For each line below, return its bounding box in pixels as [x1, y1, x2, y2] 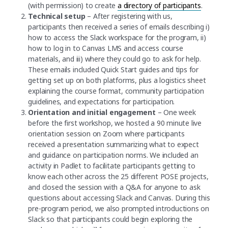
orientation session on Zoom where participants [28, 129, 185, 139]
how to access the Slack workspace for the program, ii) [28, 33, 206, 43]
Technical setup [28, 11, 85, 21]
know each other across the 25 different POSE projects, [28, 172, 209, 182]
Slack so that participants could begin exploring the [28, 214, 193, 224]
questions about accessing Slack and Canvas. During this [28, 193, 210, 203]
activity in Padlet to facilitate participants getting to [28, 161, 195, 171]
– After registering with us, [85, 11, 173, 21]
